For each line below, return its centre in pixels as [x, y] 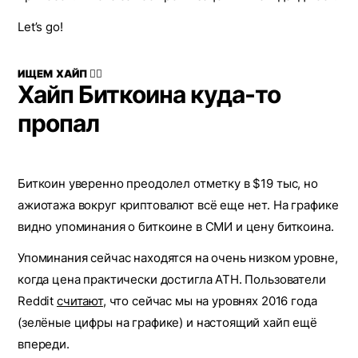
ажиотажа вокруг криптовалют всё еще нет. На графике [178, 205]
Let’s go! [40, 27]
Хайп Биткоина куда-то [149, 94]
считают [80, 301]
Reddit [37, 301]
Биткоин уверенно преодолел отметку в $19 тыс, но [168, 183]
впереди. [44, 344]
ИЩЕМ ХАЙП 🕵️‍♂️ [60, 74]
